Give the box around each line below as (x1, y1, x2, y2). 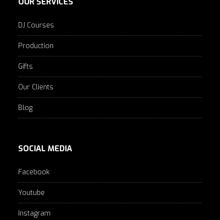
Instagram (18, 209, 51, 218)
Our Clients (18, 82, 54, 92)
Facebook (18, 167, 50, 177)
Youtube (18, 188, 45, 197)
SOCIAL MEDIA (18, 143, 73, 154)
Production (18, 41, 54, 51)
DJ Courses (18, 21, 55, 30)
